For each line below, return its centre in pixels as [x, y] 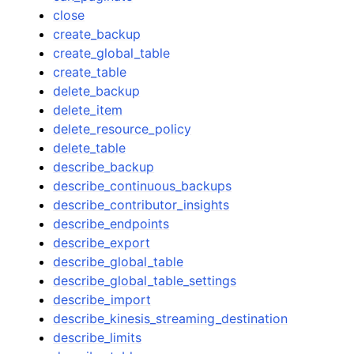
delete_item [88, 110]
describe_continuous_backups [143, 186]
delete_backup [97, 91]
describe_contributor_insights [141, 205]
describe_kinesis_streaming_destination [171, 318]
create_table [90, 72]
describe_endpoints [111, 224]
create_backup [97, 34]
